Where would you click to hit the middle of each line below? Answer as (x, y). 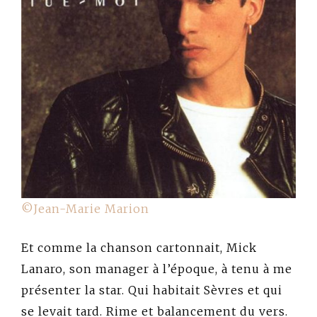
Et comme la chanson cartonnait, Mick (139, 248)
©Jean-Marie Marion (85, 209)
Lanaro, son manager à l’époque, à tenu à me (157, 269)
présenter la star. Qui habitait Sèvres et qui (152, 290)
